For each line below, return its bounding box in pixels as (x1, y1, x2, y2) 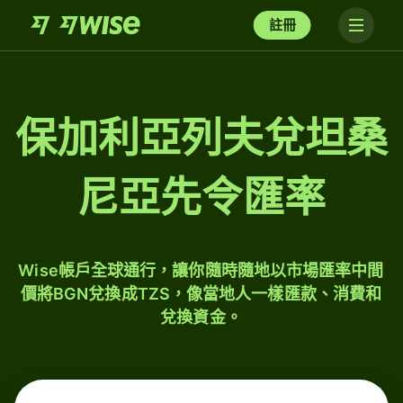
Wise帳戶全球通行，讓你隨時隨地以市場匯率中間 (18, 261, 384, 280)
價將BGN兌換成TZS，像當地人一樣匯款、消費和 (20, 284, 382, 303)
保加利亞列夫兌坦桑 (15, 114, 388, 161)
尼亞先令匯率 (77, 174, 326, 220)
